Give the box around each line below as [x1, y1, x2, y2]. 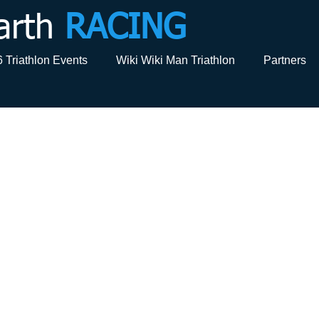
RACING [65, 12, 186, 46]
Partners [263, 54, 306, 66]
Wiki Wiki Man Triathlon [116, 54, 235, 66]
